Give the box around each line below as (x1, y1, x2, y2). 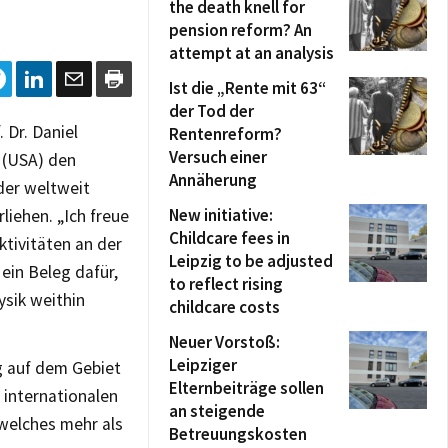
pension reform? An (169, 19, 312, 41)
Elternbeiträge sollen (169, 377, 324, 399)
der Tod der (169, 100, 254, 122)
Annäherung (169, 169, 257, 191)
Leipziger (169, 354, 237, 376)
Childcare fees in (169, 227, 290, 249)
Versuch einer (169, 146, 267, 168)
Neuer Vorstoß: (169, 331, 280, 353)
